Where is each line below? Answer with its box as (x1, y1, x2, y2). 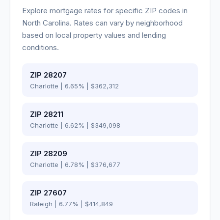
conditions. (22, 43, 59, 52)
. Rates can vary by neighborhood (70, 18, 183, 27)
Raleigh (30, 200, 53, 208)
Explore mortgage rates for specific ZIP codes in (22, 6, 188, 15)
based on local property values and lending (22, 30, 166, 40)
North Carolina (22, 18, 70, 27)
